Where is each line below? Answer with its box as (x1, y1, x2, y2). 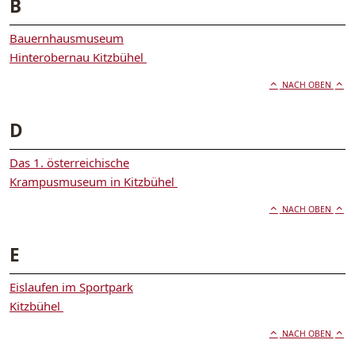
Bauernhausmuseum (10, 30, 124, 47)
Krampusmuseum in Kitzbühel (10, 174, 177, 190)
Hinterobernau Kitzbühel (10, 49, 147, 66)
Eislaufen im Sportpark (10, 279, 133, 296)
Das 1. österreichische (10, 155, 129, 171)
